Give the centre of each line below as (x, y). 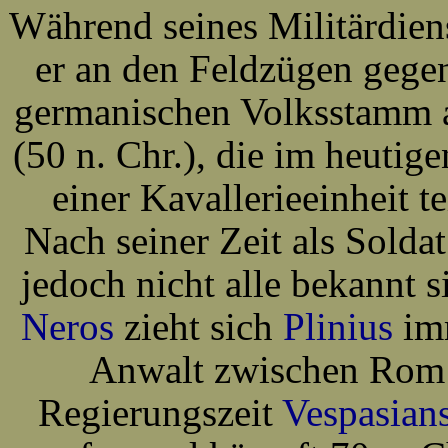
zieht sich (198, 326)
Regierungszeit (160, 412)
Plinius (337, 326)
